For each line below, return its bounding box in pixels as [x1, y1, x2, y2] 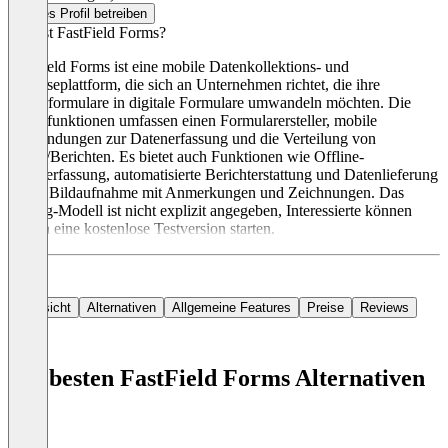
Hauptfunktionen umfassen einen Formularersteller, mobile [8, 112, 377, 130]
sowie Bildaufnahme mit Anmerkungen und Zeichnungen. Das [8, 184, 404, 202]
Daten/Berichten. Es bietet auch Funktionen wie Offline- [8, 148, 364, 166]
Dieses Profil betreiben [16, 6, 147, 22]
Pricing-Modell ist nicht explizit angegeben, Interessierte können [8, 202, 412, 220]
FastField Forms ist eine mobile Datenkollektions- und [8, 58, 349, 76]
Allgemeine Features [172, 300, 291, 316]
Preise [307, 300, 344, 316]
